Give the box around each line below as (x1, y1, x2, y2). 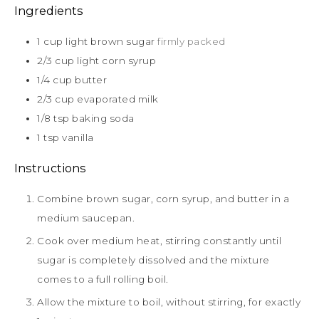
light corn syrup (77, 54, 156, 66)
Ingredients (14, 3, 83, 18)
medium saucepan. (37, 211, 135, 224)
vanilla (62, 131, 94, 143)
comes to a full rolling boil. (37, 273, 169, 285)
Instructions (14, 160, 86, 175)
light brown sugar (66, 35, 155, 47)
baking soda (72, 112, 135, 124)
